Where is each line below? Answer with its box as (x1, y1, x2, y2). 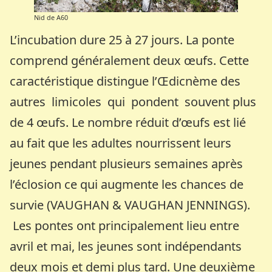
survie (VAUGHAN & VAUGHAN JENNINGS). (10, 196, 251, 213)
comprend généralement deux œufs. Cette (10, 52, 250, 69)
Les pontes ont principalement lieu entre (10, 217, 240, 234)
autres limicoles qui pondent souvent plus (10, 93, 257, 110)
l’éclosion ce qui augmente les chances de (10, 175, 244, 192)
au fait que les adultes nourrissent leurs (10, 134, 232, 151)
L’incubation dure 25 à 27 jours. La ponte (10, 31, 235, 48)
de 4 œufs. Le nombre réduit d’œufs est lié (10, 114, 246, 131)
